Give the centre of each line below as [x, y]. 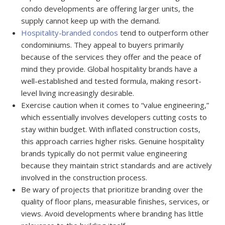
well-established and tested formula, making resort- [111, 81]
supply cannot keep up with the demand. [91, 21]
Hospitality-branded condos [70, 33]
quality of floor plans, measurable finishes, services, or [116, 202]
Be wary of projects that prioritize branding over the [112, 190]
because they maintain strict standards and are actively [117, 165]
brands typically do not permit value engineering [104, 153]
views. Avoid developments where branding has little [113, 214]
